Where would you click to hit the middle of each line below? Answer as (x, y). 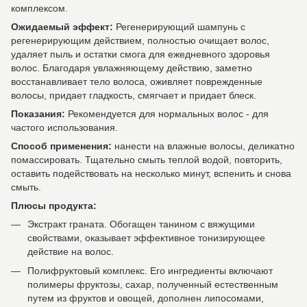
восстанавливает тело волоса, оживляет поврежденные (137, 82)
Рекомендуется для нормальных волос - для (167, 114)
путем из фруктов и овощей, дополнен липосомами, (146, 298)
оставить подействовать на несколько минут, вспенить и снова (151, 173)
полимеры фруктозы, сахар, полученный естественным (153, 285)
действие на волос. (71, 251)
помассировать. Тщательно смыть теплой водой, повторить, (147, 160)
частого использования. (64, 127)
